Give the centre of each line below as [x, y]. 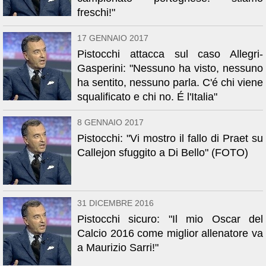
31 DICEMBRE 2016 [115, 203]
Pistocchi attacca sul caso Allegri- [170, 54]
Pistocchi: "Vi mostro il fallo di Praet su [170, 138]
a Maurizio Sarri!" [118, 248]
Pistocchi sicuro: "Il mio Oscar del [170, 219]
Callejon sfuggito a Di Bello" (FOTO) [163, 153]
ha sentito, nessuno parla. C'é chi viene [170, 83]
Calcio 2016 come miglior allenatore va [170, 233]
